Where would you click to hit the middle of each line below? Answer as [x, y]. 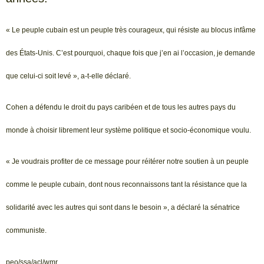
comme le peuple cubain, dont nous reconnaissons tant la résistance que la [126, 185]
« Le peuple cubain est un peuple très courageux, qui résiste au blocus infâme [131, 30]
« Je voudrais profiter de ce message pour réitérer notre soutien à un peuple [127, 162]
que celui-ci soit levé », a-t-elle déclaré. [68, 76]
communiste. [26, 231]
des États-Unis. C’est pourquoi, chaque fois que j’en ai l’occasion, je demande [131, 53]
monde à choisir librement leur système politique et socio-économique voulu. [128, 130]
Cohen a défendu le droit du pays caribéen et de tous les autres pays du [121, 107]
